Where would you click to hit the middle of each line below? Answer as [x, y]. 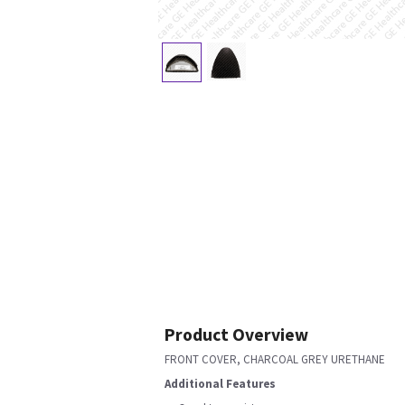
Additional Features [220, 384]
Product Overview [236, 334]
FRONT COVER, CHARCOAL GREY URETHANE [275, 359]
